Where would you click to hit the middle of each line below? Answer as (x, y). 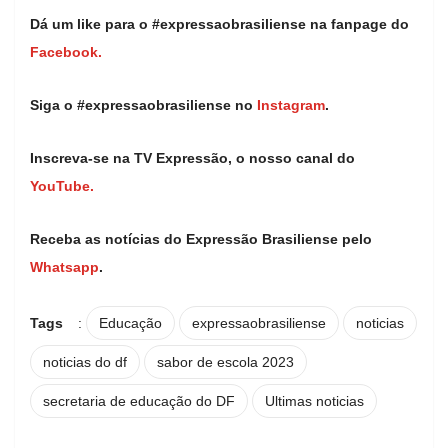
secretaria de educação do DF (139, 400)
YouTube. (62, 185)
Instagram (291, 104)
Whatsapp (64, 266)
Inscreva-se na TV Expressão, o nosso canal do (192, 157)
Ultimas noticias (314, 400)
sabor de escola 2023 (225, 361)
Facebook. (68, 51)
